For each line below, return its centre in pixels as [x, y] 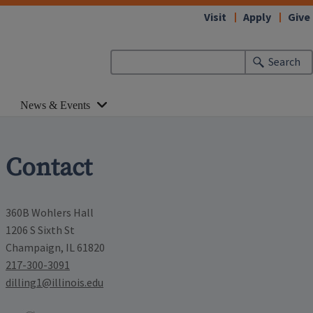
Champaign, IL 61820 [55, 248]
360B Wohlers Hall [50, 213]
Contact [49, 168]
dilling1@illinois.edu [54, 283]
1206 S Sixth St [40, 230]
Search [285, 62]
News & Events [55, 105]
